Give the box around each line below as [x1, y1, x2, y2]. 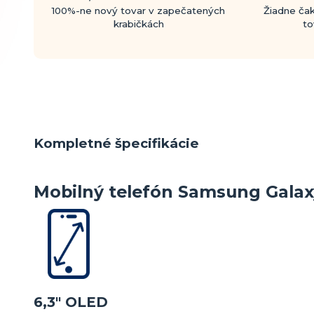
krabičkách [113, 18, 164, 29]
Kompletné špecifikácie [34, 135, 199, 152]
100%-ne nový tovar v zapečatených [52, 4, 226, 16]
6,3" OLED [34, 294, 108, 311]
